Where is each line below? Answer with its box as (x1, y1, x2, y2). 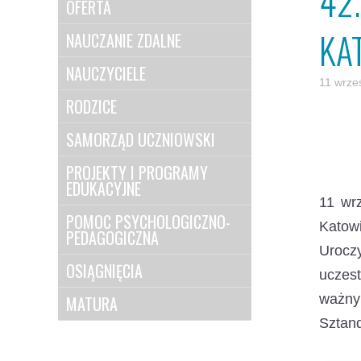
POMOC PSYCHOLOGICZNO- (66, 210, 230, 234)
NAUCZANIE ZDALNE (66, 28, 181, 52)
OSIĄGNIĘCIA (66, 259, 143, 283)
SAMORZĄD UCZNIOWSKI (66, 127, 215, 151)
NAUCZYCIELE (66, 61, 146, 85)
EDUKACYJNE (66, 176, 141, 201)
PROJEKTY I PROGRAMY (66, 160, 208, 185)
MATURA (66, 292, 118, 316)
